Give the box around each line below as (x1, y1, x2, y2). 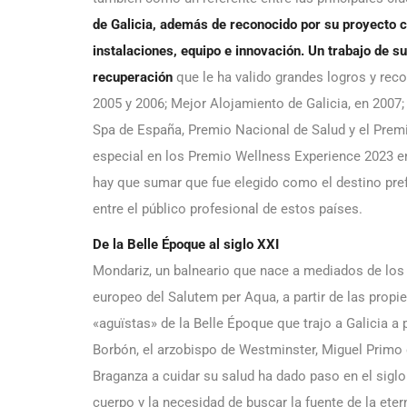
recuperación (93, 68, 173, 85)
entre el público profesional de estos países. (93, 200, 362, 217)
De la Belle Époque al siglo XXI (93, 235, 279, 253)
